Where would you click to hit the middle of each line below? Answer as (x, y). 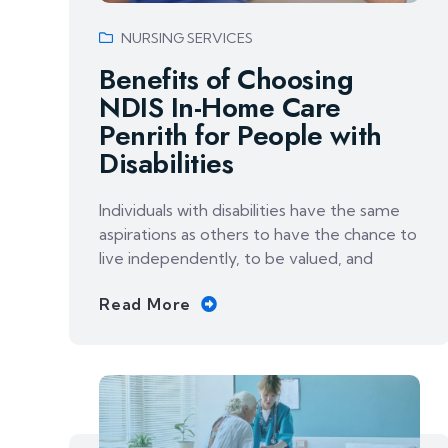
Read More (145, 304)
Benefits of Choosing (226, 80)
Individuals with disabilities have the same (249, 210)
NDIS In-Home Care (220, 108)
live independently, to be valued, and (236, 258)
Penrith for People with (240, 136)
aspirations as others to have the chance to (258, 234)
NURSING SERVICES (187, 38)
